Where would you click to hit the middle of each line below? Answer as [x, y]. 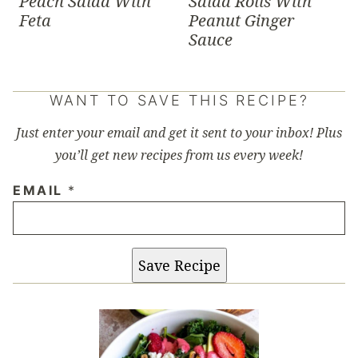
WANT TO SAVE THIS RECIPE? [179, 100]
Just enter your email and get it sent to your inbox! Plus [179, 132]
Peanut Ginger [241, 20]
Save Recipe [179, 265]
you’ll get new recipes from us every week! [179, 155]
